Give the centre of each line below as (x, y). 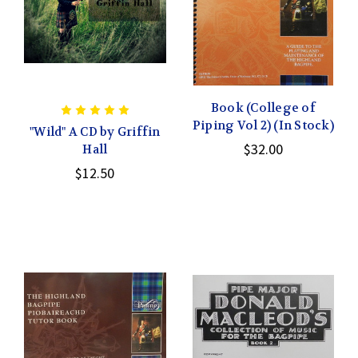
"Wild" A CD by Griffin (95, 131)
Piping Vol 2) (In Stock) (263, 125)
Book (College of (263, 107)
